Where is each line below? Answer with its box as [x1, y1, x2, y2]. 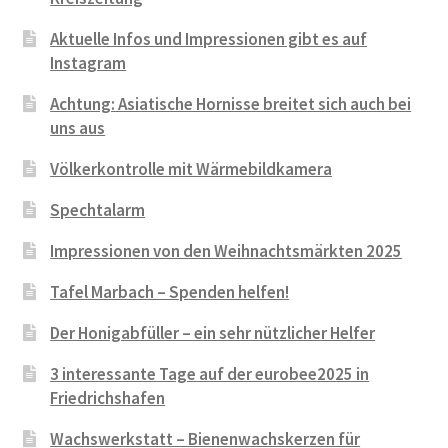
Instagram [50, 51, 127, 74]
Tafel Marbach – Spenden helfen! [50, 280, 290, 303]
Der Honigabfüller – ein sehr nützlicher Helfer [50, 321, 376, 344]
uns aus [50, 116, 106, 139]
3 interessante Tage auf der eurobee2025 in [50, 362, 370, 385]
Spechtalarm [50, 198, 146, 221]
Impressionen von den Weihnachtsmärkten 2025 [50, 239, 403, 262]
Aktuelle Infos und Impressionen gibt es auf [50, 27, 368, 50]
